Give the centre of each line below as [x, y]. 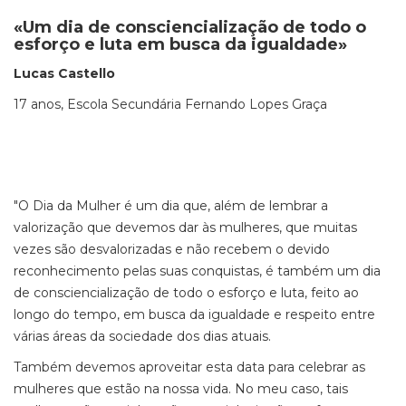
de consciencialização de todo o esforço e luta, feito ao [186, 293]
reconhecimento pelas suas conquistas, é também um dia [197, 271]
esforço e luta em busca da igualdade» [183, 44]
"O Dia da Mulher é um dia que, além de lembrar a [171, 206]
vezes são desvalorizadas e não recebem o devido [172, 249]
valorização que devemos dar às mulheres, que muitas [185, 227]
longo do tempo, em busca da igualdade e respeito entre [194, 314]
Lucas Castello [64, 73]
